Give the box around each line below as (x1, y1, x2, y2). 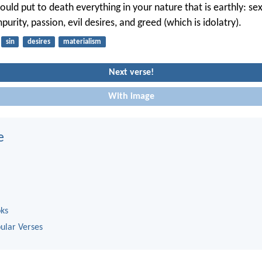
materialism (63, 38, 101, 46)
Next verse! (108, 67, 154, 77)
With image (108, 92, 154, 102)
